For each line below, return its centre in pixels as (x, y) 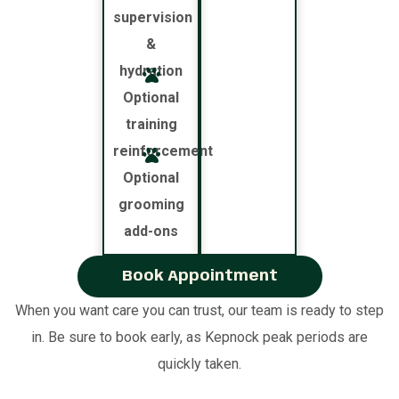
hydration (151, 70)
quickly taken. (199, 363)
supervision (153, 17)
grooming (151, 204)
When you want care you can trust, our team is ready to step (199, 310)
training (151, 124)
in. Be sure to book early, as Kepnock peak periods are (199, 337)
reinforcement (163, 151)
